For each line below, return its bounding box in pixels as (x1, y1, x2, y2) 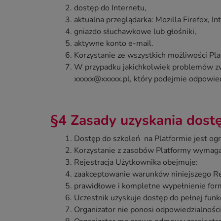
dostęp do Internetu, (74, 2, 147, 13)
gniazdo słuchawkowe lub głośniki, (74, 26, 196, 37)
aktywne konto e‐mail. (74, 37, 153, 49)
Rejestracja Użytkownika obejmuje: (74, 156, 198, 168)
